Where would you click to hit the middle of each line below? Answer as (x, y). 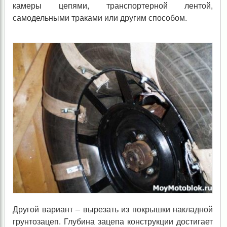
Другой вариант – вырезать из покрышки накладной (113, 209)
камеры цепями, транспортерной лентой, (113, 6)
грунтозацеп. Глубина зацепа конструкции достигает (113, 221)
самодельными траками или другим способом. (100, 18)
